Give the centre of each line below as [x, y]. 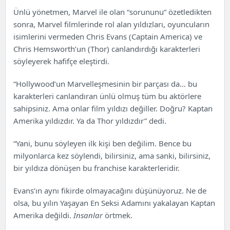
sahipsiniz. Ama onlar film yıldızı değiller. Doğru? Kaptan [113, 108]
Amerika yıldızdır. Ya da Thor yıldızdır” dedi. [90, 121]
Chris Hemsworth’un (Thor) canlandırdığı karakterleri [107, 49]
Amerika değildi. [43, 215]
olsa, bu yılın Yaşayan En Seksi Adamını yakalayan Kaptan [114, 203]
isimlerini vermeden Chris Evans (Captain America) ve [108, 36]
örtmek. [118, 215]
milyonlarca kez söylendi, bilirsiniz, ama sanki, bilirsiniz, [112, 156]
